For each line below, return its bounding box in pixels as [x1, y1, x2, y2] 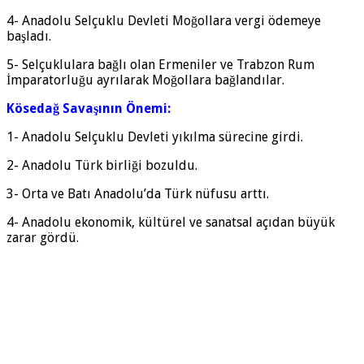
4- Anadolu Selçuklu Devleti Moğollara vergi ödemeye [6, 12, 321, 28]
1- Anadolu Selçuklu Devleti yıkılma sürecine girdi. [6, 128, 303, 145]
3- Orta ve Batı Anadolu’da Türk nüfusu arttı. [6, 185, 269, 201]
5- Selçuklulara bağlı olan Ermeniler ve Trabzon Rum [6, 56, 314, 72]
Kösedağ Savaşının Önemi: [6, 100, 171, 116]
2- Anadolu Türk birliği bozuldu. [6, 157, 197, 173]
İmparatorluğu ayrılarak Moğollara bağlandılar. [6, 71, 284, 88]
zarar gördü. [6, 229, 79, 245]
